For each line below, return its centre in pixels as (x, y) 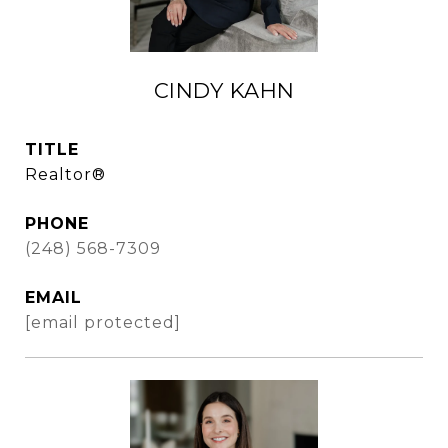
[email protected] (103, 322)
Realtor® (65, 174)
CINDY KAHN (224, 90)
